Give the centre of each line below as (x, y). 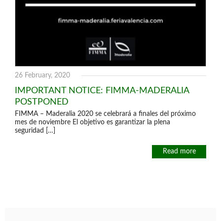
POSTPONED (42, 102)
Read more (179, 151)
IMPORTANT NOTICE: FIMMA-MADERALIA (102, 91)
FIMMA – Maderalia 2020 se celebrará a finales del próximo (105, 114)
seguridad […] (35, 131)
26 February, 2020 (42, 75)
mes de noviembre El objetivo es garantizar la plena (92, 122)
